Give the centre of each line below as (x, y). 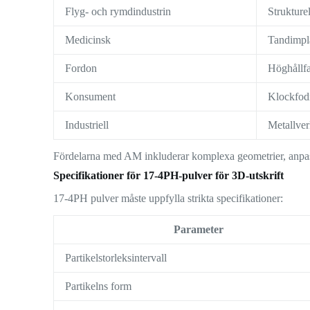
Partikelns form (99, 286)
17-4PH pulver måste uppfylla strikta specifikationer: (168, 199)
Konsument (91, 97)
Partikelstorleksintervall (116, 258)
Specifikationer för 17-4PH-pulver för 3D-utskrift (169, 176)
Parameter (198, 230)
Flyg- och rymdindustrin (118, 12)
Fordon (81, 69)
